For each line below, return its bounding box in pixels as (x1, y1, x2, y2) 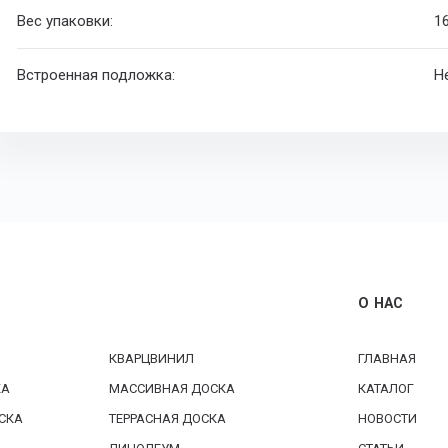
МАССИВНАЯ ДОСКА (109, 381, 235, 397)
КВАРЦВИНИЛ (109, 351, 194, 367)
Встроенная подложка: (17, 66, 176, 85)
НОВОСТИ (358, 411, 417, 427)
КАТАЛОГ (358, 381, 414, 397)
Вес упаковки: (17, 12, 114, 31)
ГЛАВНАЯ (358, 351, 416, 367)
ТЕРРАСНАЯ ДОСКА (109, 411, 226, 427)
